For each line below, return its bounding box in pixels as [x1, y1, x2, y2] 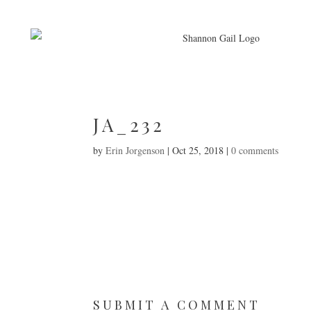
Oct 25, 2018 [172, 144, 224, 157]
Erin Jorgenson [106, 144, 165, 157]
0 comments [231, 144, 279, 157]
